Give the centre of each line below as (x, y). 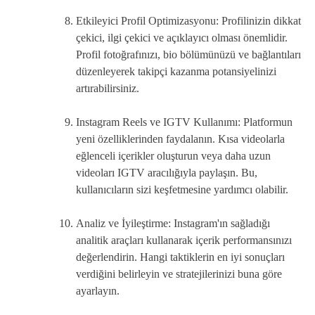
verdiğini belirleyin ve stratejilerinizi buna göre (179, 274)
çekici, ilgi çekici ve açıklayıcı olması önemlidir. (182, 38)
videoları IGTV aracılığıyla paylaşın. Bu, (167, 173)
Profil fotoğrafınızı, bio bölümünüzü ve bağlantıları (188, 54)
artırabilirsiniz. (108, 88)
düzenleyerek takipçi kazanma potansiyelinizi (176, 71)
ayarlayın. (98, 291)
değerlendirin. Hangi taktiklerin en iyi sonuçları (180, 257)
